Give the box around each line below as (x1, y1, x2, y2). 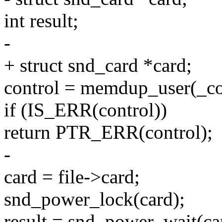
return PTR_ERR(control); (4, 121, 213, 143)
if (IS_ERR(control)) (4, 99, 167, 121)
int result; (4, 10, 78, 32)
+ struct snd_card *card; (4, 55, 192, 76)
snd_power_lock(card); (4, 188, 185, 210)
